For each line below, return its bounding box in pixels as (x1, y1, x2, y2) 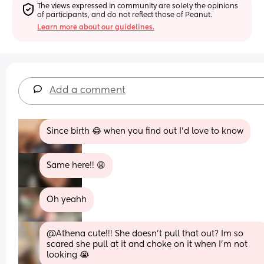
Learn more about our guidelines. (37, 24, 155, 31)
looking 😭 (47, 250, 90, 259)
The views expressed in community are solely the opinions (37, 2, 239, 10)
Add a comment (49, 85, 126, 95)
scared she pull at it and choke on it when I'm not (47, 240, 248, 249)
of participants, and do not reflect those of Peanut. (37, 11, 213, 19)
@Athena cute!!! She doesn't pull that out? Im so (47, 229, 244, 238)
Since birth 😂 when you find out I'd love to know (47, 127, 244, 136)
